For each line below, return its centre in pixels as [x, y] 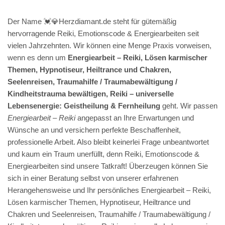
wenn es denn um [38, 57]
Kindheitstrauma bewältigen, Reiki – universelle [91, 93]
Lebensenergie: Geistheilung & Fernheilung [84, 105]
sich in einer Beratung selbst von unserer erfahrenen [93, 178]
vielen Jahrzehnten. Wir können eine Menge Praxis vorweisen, [109, 45]
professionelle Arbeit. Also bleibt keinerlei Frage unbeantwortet [108, 142]
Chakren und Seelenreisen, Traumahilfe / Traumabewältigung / [109, 214]
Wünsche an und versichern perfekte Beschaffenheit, [94, 130]
